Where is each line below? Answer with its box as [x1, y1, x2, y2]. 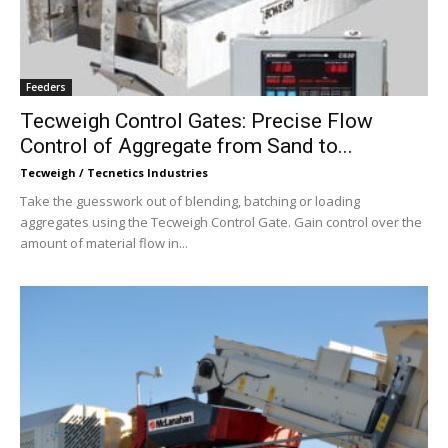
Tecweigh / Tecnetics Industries [20, 164, 208, 180]
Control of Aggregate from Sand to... [20, 133, 353, 158]
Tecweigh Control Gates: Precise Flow [20, 108, 373, 133]
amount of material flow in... [20, 233, 188, 252]
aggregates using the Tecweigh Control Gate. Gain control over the [20, 212, 422, 231]
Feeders [26, 79, 66, 94]
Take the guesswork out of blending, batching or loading [20, 191, 360, 210]
